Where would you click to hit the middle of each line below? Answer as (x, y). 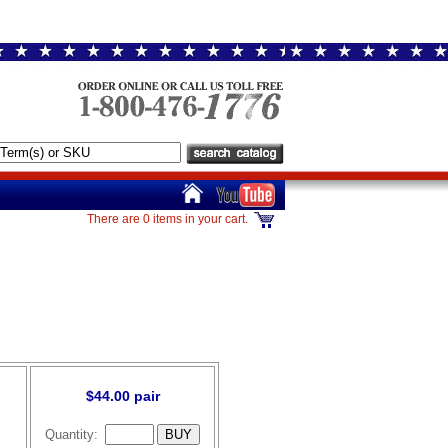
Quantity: (73, 434)
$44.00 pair (122, 396)
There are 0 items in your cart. (167, 219)
